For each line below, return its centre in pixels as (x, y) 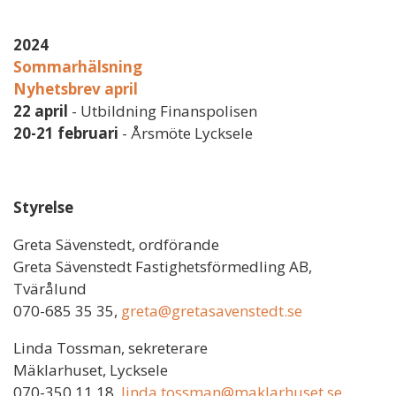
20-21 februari (66, 133)
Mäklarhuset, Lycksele (91, 369)
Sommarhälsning (78, 66)
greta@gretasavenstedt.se (212, 310)
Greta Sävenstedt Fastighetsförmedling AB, (163, 266)
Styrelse (43, 207)
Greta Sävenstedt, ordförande (116, 244)
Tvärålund (50, 288)
